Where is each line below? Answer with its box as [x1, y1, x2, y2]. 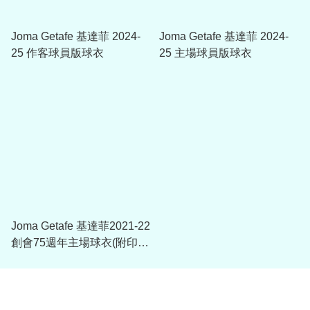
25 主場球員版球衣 [159, 46, 252, 59]
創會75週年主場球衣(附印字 [11, 236, 149, 248]
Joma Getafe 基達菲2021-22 [11, 219, 150, 232]
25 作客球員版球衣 [11, 46, 104, 59]
